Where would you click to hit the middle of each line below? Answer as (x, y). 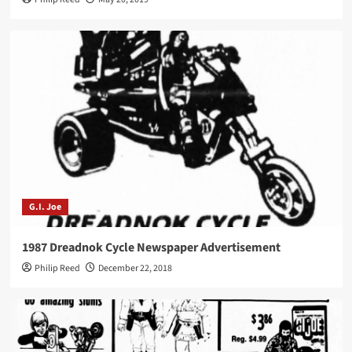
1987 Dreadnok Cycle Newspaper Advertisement (151, 247)
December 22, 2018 (135, 268)
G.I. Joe (45, 207)
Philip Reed (57, 268)
